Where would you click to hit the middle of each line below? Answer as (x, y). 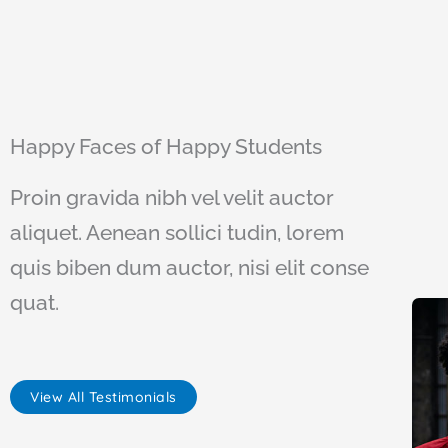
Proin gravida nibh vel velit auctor (172, 197)
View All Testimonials (103, 396)
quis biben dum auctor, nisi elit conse (189, 267)
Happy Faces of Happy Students (166, 146)
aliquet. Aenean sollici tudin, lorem (177, 232)
